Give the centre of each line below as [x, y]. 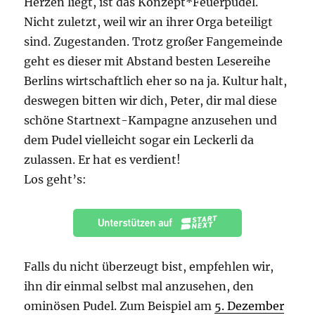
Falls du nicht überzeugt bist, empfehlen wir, [149, 267]
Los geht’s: [56, 180]
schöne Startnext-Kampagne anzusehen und [151, 121]
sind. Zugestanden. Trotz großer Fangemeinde [154, 42]
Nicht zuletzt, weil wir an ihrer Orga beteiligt [149, 22]
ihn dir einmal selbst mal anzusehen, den [139, 287]
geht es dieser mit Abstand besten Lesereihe [148, 62]
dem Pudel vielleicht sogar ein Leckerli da [139, 140]
